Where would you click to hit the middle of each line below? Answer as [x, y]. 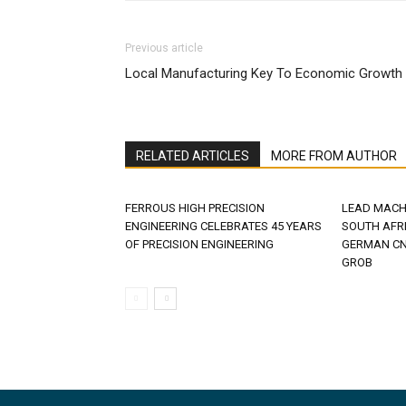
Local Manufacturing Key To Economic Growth [264, 73]
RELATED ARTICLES [193, 156]
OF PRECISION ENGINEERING [199, 244]
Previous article [164, 48]
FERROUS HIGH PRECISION [195, 208]
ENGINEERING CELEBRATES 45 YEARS [223, 226]
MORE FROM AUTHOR [334, 156]
